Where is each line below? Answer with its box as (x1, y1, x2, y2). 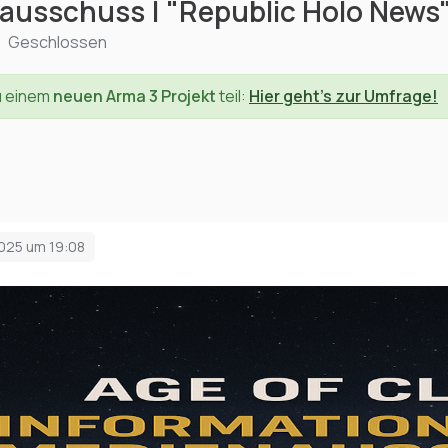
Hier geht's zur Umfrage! (249, 85, 438, 108)
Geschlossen (8, 31, 107, 54)
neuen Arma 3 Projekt (53, 85, 216, 108)
